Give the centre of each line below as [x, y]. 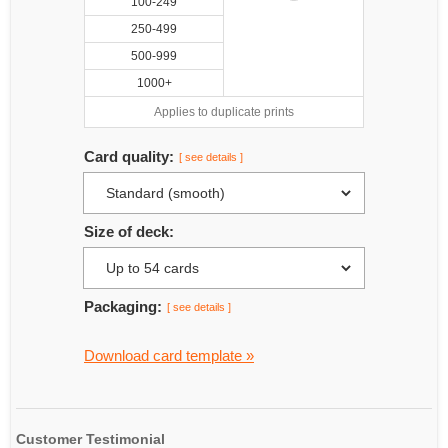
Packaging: [123, 306]
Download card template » [169, 355]
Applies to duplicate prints [224, 112]
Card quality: [129, 156]
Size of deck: [129, 231]
